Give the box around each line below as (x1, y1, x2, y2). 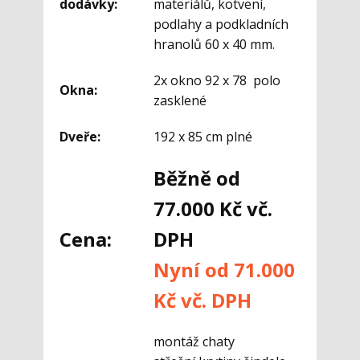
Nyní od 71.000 (153, 256, 295, 284)
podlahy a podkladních (153, 15, 288, 34)
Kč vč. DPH (153, 287, 252, 314)
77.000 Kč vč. (153, 195, 272, 223)
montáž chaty (153, 333, 235, 351)
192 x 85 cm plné (153, 128, 252, 146)
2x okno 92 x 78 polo (153, 72, 280, 90)
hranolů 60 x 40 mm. (153, 35, 275, 54)
